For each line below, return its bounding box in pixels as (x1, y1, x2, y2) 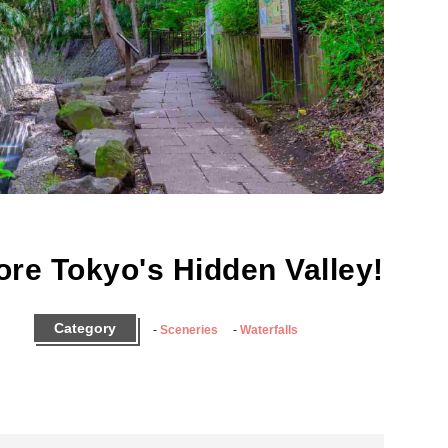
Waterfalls (240, 322, 298, 337)
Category (54, 319, 116, 336)
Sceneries (160, 322, 218, 337)
